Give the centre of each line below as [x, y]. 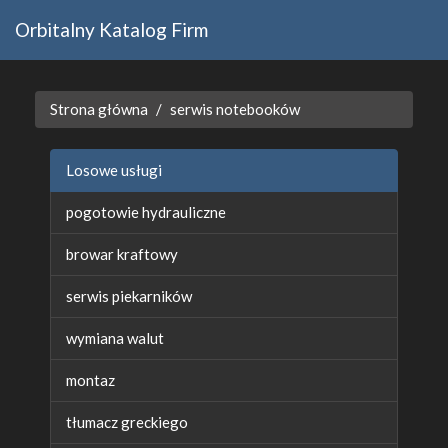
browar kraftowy [122, 254]
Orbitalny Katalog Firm [111, 29]
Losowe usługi [114, 170]
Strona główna [99, 109]
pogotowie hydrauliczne [146, 212]
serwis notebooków [235, 109]
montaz [90, 380]
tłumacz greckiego [127, 422]
